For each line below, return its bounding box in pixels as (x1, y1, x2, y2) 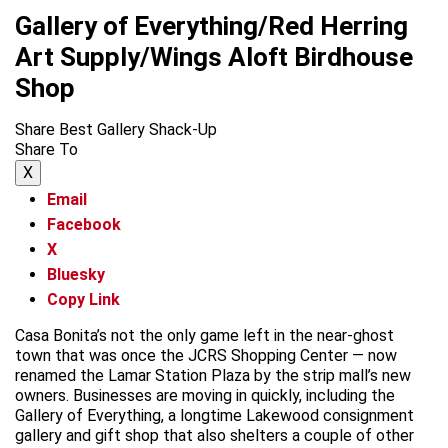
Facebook (47, 215, 121, 235)
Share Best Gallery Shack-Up (15, 119, 217, 139)
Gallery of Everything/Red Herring (15, 10, 408, 41)
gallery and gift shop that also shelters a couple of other (15, 425, 414, 445)
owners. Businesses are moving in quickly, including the (15, 385, 395, 405)
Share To (15, 139, 78, 159)
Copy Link (47, 289, 120, 309)
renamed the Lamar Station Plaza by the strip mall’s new (15, 365, 411, 385)
